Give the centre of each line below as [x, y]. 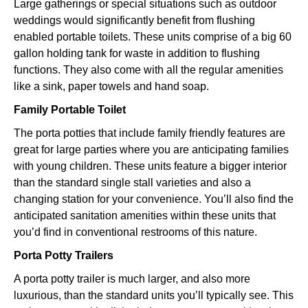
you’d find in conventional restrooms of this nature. [135, 232]
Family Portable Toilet [70, 109]
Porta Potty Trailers [64, 255]
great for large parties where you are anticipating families [151, 149]
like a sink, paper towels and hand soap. [111, 86]
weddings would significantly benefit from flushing [134, 20]
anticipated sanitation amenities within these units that [145, 215]
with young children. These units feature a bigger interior [150, 166]
